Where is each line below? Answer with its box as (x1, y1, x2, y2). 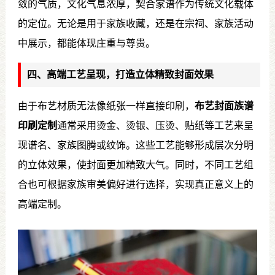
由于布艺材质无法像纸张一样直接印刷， (17, 100, 195, 111)
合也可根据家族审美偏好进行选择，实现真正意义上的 (17, 179, 254, 190)
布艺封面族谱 (194, 100, 254, 111)
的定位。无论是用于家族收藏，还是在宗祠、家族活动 (17, 18, 254, 29)
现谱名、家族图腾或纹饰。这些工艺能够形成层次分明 (17, 139, 254, 150)
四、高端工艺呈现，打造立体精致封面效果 (26, 69, 214, 80)
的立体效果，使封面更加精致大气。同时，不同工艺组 (17, 159, 254, 170)
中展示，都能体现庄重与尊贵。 (17, 37, 155, 48)
